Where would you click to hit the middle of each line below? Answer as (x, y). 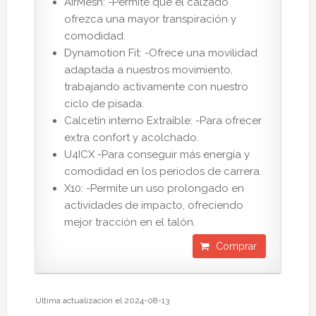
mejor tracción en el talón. (129, 222)
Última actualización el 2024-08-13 (102, 300)
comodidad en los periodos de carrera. (163, 171)
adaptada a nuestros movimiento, (148, 69)
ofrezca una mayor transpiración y (150, 19)
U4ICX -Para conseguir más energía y (157, 154)
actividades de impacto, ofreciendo (153, 205)
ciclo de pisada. (104, 103)
